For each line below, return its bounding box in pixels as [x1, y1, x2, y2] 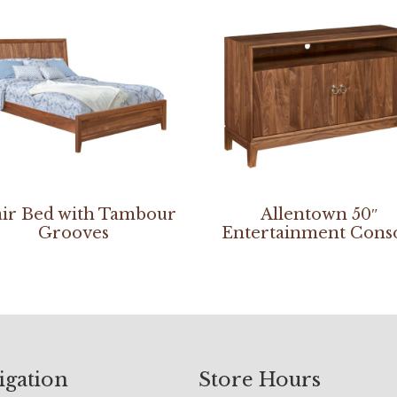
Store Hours [198, 367, 321, 392]
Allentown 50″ [261, 204, 379, 224]
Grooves [37, 222, 109, 243]
